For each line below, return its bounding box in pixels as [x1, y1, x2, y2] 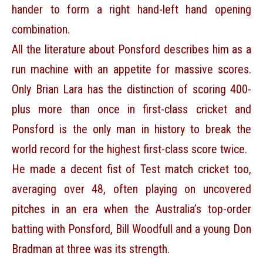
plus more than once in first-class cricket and [12, 102, 251, 117]
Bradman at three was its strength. [12, 242, 170, 257]
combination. [12, 22, 70, 37]
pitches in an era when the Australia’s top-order [12, 202, 251, 217]
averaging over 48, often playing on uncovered [12, 182, 251, 197]
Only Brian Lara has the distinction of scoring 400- [12, 82, 251, 97]
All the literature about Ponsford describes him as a [12, 42, 251, 57]
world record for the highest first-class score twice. [12, 142, 247, 157]
